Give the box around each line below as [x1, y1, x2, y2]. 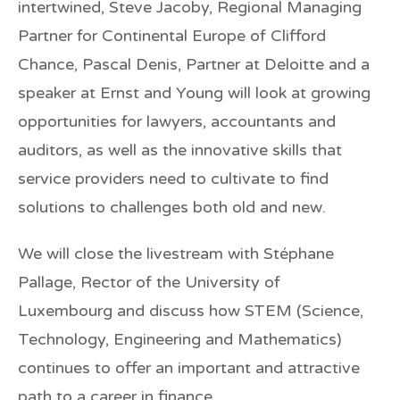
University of [180, 271, 280, 292]
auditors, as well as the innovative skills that [18, 139, 342, 160]
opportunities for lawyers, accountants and [18, 111, 336, 131]
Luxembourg [18, 300, 112, 321]
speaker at [18, 82, 96, 103]
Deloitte [260, 54, 329, 74]
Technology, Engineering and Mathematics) [18, 329, 342, 349]
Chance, [18, 54, 82, 74]
